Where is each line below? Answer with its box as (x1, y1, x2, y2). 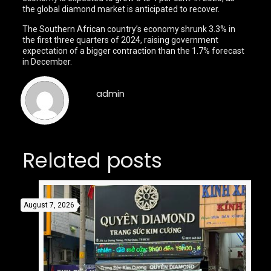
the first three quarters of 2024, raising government (22, 35, 219, 45)
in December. (22, 57, 74, 67)
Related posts (22, 146, 162, 175)
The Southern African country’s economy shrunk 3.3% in (22, 24, 236, 34)
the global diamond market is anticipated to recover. (22, 4, 220, 14)
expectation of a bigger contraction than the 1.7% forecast (22, 46, 245, 56)
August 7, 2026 (23, 201, 74, 209)
